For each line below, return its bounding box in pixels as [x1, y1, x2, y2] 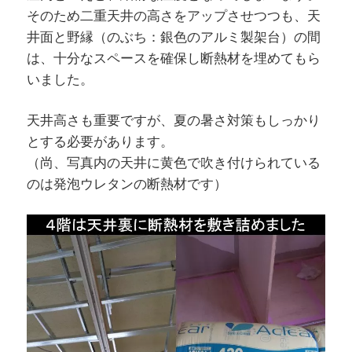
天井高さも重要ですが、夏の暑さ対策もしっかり [26, 112, 321, 128]
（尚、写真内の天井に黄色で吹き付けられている [26, 155, 321, 170]
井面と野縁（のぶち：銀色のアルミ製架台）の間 [26, 29, 321, 45]
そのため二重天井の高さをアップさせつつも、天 [26, 8, 321, 24]
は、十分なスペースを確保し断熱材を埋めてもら [26, 50, 321, 66]
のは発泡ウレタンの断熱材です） [26, 176, 227, 192]
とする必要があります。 [26, 134, 174, 149]
